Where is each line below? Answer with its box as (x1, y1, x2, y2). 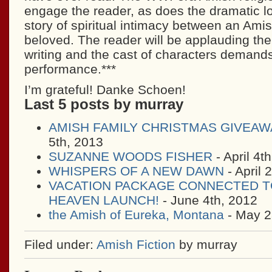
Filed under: (24, 237, 97, 251)
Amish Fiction (96, 237, 175, 251)
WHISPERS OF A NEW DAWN (48, 164, 224, 178)
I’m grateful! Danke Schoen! (24, 83, 186, 97)
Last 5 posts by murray (24, 97, 183, 112)
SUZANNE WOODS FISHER (48, 149, 212, 163)
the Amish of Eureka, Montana (48, 208, 224, 222)
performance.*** (24, 62, 116, 76)
